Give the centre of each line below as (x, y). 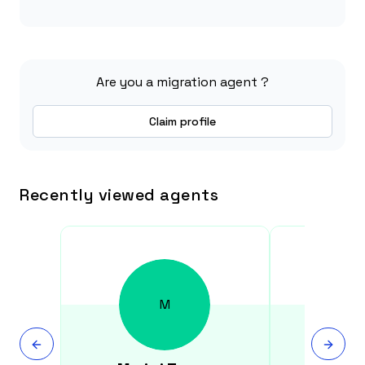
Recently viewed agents (119, 195)
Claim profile (182, 121)
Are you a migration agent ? (182, 82)
